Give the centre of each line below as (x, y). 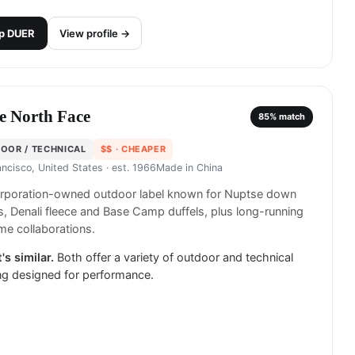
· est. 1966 (130, 168)
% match (287, 116)
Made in (176, 168)
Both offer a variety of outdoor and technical (175, 258)
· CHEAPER (139, 149)
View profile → (95, 34)
